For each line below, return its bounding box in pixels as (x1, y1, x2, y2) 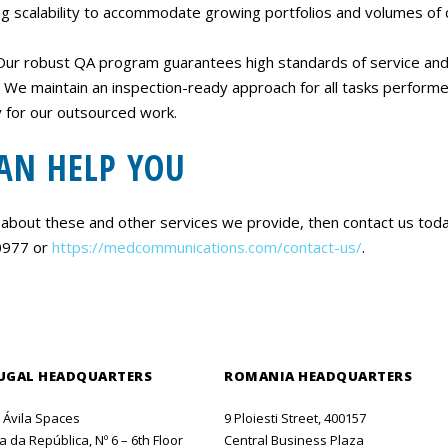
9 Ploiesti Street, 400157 (224, 409, 366, 427)
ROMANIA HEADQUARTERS (224, 367, 412, 385)
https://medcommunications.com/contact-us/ (52, 237, 362, 257)
